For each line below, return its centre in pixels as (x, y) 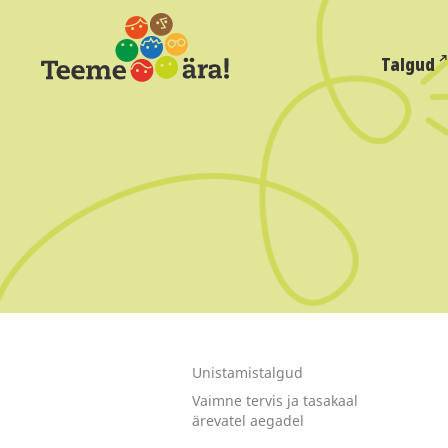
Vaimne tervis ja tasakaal (275, 400)
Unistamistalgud (247, 372)
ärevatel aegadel (248, 420)
